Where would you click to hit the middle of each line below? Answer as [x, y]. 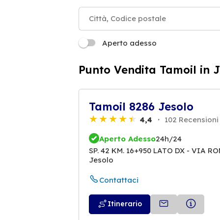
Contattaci [119, 180]
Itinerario [125, 204]
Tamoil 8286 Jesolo [141, 106]
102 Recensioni [191, 119]
